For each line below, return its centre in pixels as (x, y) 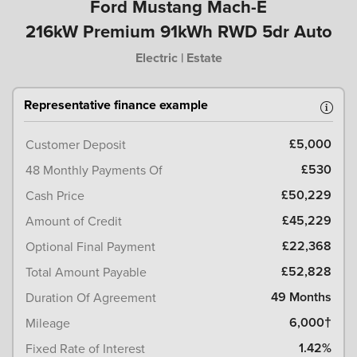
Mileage (48, 322)
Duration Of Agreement (91, 297)
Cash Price (55, 195)
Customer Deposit (76, 144)
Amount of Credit (74, 220)
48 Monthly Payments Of (94, 169)
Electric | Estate (178, 57)
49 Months (301, 296)
